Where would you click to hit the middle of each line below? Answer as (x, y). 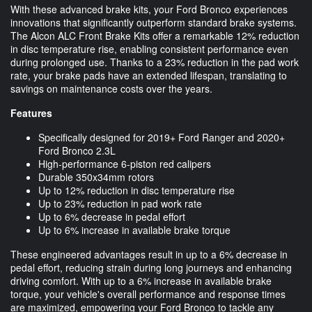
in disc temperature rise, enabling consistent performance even (149, 48)
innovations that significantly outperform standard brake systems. (154, 22)
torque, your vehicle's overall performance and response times (148, 294)
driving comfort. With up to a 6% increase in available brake (141, 280)
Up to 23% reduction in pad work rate (120, 203)
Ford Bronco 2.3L (77, 150)
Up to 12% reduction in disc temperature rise (136, 190)
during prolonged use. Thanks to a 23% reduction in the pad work (155, 62)
